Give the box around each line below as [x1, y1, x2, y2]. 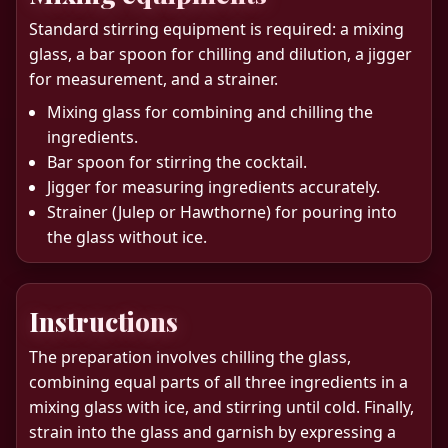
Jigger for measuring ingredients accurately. [47, 175, 380, 198]
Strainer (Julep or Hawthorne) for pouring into [47, 200, 397, 223]
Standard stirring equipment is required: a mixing [29, 17, 404, 40]
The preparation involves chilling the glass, [29, 345, 351, 368]
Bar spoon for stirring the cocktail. [47, 150, 307, 173]
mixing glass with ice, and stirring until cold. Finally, [29, 395, 414, 418]
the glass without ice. [47, 225, 207, 248]
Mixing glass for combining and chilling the [47, 100, 373, 123]
